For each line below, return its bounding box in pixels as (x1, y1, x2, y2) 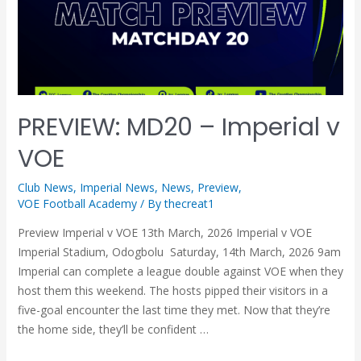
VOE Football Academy (17, 195, 137, 211)
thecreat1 (164, 195, 214, 211)
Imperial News (79, 179, 155, 195)
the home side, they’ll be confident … (17, 321, 209, 337)
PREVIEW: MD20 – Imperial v (17, 110, 340, 144)
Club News (17, 179, 73, 195)
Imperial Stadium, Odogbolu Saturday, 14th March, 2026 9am (17, 243, 341, 259)
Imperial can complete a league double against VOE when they (17, 263, 343, 279)
